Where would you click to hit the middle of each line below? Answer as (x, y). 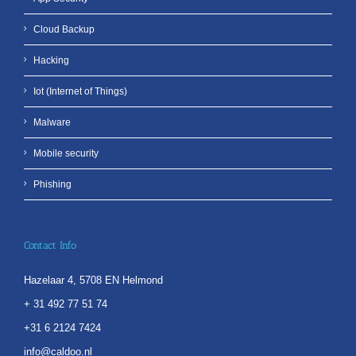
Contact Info (50, 246)
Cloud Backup (64, 30)
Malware (52, 123)
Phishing (52, 185)
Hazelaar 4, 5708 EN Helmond (93, 281)
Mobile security (66, 154)
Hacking (51, 61)
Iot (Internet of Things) (80, 92)
